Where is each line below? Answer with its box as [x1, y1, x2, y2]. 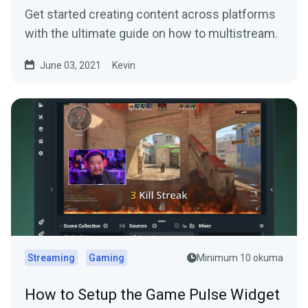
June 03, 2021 [40, 60, 101, 71]
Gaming [89, 252, 124, 264]
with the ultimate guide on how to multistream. [25, 26, 278, 41]
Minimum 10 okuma [197, 252, 283, 264]
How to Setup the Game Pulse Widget [25, 286, 280, 304]
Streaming [27, 252, 75, 264]
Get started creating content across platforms [25, 7, 276, 22]
